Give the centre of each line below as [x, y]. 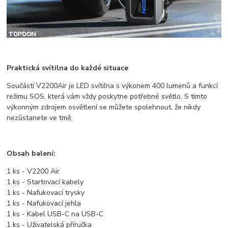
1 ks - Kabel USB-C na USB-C [55, 214]
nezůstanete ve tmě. [40, 118]
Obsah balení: [31, 154]
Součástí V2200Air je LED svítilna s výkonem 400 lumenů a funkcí [112, 86]
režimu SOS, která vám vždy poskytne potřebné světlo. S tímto [107, 97]
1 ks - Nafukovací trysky [46, 193]
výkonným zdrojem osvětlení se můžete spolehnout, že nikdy [104, 107]
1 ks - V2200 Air [33, 172]
